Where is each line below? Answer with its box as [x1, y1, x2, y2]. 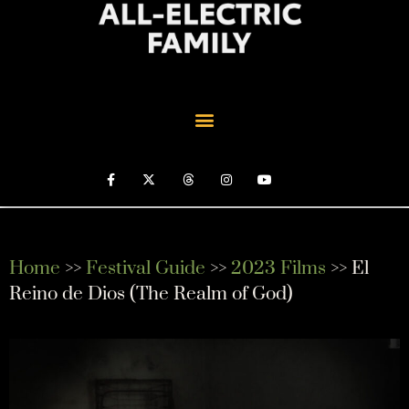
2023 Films [231, 257, 326, 281]
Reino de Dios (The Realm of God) [9, 282, 293, 307]
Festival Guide [86, 257, 205, 281]
